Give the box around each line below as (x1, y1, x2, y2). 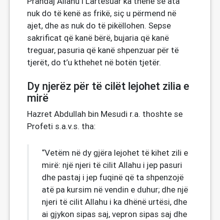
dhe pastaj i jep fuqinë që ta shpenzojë (42, 172, 184, 183)
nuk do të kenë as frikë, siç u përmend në (27, 8, 176, 19)
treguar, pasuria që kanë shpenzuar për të (27, 45, 179, 55)
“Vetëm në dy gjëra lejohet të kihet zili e (42, 147, 188, 158)
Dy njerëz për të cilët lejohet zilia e (27, 80, 189, 92)
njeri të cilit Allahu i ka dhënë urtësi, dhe (42, 196, 187, 207)
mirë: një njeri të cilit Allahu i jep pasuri (42, 160, 182, 170)
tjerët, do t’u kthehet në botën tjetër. (27, 57, 161, 68)
